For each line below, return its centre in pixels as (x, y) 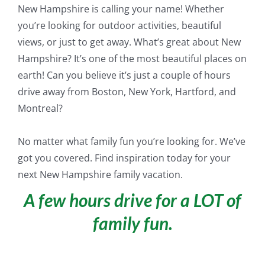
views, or (38, 42)
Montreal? (40, 108)
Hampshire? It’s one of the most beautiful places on (132, 58)
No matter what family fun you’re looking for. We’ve (131, 141)
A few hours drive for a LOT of (132, 200)
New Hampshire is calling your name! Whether (121, 9)
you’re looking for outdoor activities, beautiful (119, 25)
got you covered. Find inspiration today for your (124, 158)
